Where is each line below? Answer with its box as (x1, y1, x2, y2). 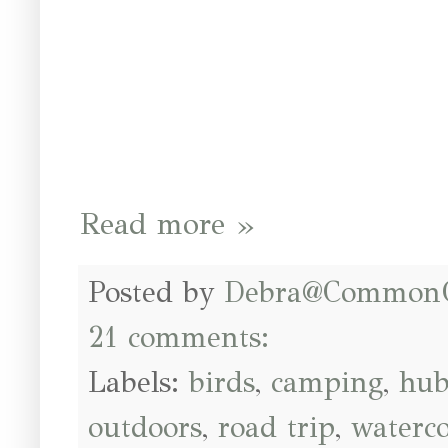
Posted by (88, 274, 224, 310)
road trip (218, 409, 335, 445)
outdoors (88, 409, 202, 445)
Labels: (88, 364, 189, 400)
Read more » (80, 205, 254, 242)
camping (271, 364, 383, 400)
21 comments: (88, 319, 279, 355)
